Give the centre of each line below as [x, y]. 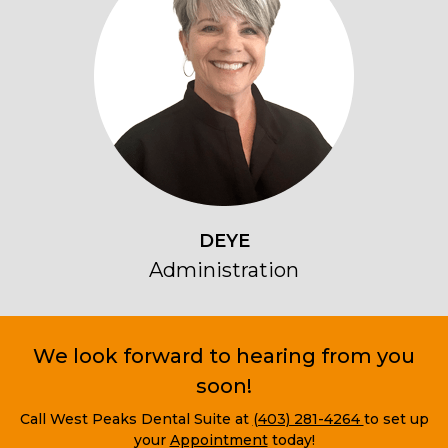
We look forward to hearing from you [224, 356]
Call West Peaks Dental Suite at [136, 419]
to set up [396, 419]
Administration [224, 270]
